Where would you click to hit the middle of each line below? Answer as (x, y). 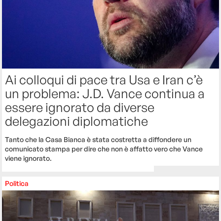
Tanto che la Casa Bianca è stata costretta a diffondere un (98, 139)
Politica (17, 183)
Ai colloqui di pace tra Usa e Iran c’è (104, 79)
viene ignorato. (29, 158)
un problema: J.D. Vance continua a (105, 93)
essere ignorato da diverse (80, 107)
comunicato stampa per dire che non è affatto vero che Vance (104, 148)
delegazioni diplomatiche (77, 121)
